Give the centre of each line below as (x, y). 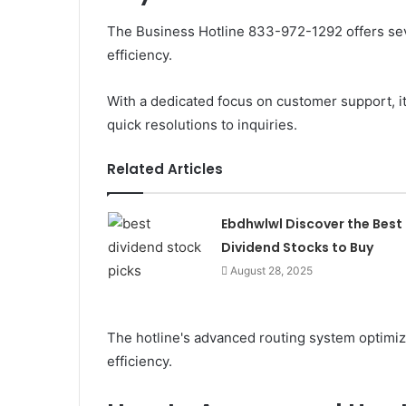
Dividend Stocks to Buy (297, 247)
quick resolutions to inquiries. (202, 124)
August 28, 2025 (271, 270)
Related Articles (165, 169)
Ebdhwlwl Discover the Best (311, 223)
